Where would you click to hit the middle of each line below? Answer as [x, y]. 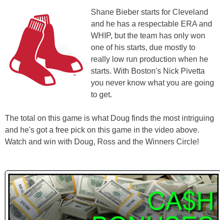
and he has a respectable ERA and [151, 24]
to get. [101, 94]
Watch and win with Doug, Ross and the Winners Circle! [102, 141]
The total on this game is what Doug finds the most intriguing [110, 118]
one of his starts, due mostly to [143, 47]
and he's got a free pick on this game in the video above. [102, 130]
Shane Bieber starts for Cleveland [150, 12]
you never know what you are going [152, 82]
